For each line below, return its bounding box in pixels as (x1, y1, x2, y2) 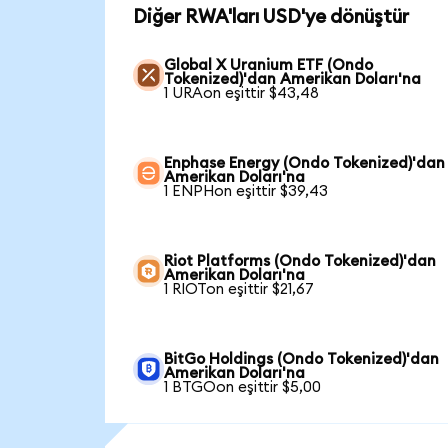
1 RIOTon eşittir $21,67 (164, 282, 315, 298)
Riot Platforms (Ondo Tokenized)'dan (164, 254, 437, 270)
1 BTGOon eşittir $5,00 (164, 380, 322, 396)
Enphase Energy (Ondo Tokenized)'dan (164, 156, 446, 172)
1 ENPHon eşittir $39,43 (164, 184, 329, 200)
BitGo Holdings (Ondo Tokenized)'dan (164, 352, 440, 368)
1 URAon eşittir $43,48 (164, 86, 320, 102)
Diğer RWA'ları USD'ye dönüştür (132, 7, 409, 27)
